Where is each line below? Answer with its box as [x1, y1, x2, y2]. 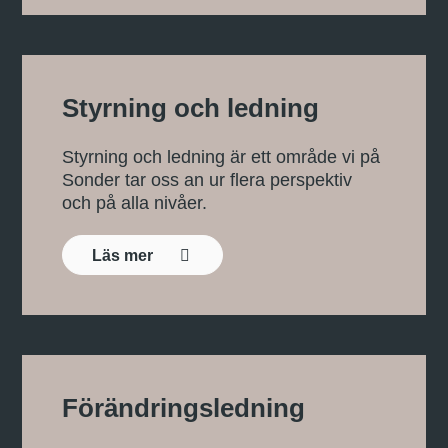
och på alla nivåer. [62, 193, 208, 214]
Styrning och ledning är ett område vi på [62, 147, 381, 168]
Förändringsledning [62, 393, 306, 424]
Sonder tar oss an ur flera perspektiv [62, 170, 353, 191]
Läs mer [92, 246, 158, 264]
